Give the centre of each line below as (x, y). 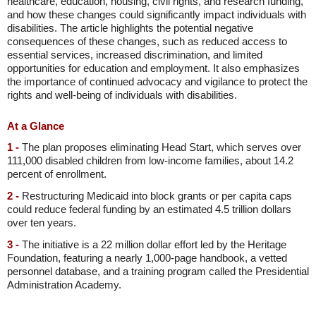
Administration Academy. (64, 285)
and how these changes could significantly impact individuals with (157, 14)
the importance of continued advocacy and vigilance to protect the (157, 81)
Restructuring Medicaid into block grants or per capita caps (156, 196)
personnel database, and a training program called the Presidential (158, 271)
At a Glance (36, 126)
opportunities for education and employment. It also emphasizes (153, 68)
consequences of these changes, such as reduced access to (147, 41)
